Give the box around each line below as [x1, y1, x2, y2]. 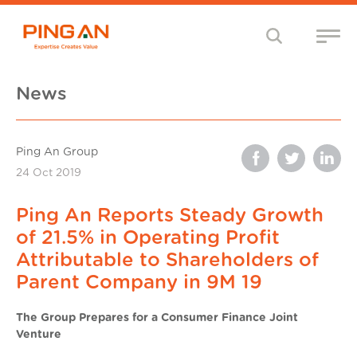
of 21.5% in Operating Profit [16, 228, 280, 248]
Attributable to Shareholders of [16, 250, 319, 270]
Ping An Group [16, 146, 98, 158]
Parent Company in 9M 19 [16, 273, 262, 292]
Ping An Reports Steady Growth [16, 206, 324, 226]
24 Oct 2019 [16, 167, 81, 178]
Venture [16, 328, 61, 340]
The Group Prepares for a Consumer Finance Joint [16, 312, 298, 324]
